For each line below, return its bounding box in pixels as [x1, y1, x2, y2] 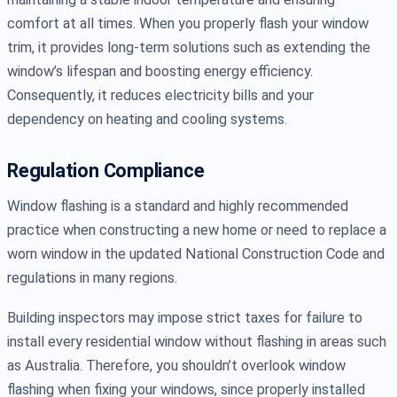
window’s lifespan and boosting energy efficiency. [7, 62, 313, 80]
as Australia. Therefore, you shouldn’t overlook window [7, 356, 346, 374]
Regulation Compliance [7, 159, 205, 182]
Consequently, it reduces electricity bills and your [7, 86, 314, 104]
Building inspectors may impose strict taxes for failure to [7, 308, 362, 326]
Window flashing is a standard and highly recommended [7, 197, 348, 214]
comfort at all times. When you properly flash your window [7, 14, 369, 32]
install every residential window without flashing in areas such [7, 332, 386, 350]
